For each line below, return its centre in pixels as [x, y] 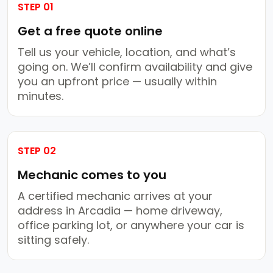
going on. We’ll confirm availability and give [135, 67]
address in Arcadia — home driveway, [120, 211]
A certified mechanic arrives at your [115, 196]
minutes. [41, 96]
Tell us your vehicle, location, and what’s [127, 52]
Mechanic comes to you [92, 175]
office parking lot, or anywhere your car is [131, 225]
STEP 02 [37, 151]
